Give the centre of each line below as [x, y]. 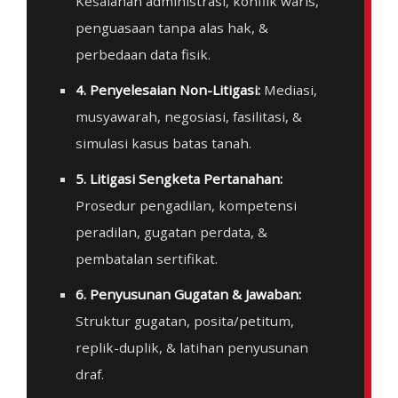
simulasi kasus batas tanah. [163, 143]
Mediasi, [289, 89]
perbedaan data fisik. [143, 54]
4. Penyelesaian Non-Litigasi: [168, 89]
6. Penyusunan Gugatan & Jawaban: [188, 294]
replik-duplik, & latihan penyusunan [192, 347]
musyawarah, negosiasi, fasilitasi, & [189, 116]
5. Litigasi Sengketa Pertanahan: [179, 178]
